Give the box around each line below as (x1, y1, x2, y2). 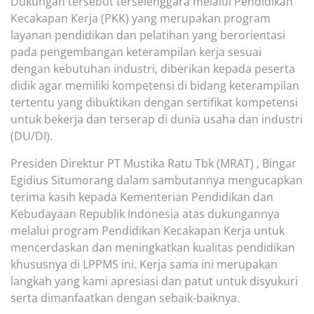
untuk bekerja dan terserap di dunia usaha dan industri (11, 111, 303, 128)
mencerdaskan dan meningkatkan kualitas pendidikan (11, 239, 295, 255)
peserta (254, 61, 295, 77)
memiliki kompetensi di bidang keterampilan (65, 78, 299, 94)
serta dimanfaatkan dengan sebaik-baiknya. (11, 289, 240, 306)
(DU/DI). (11, 128, 53, 144)
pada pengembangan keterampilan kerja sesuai (11, 44, 261, 60)
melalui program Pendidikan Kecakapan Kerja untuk (11, 222, 285, 238)
